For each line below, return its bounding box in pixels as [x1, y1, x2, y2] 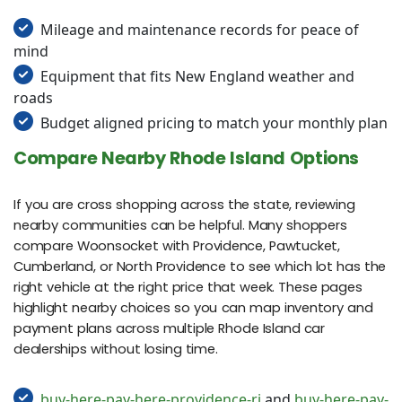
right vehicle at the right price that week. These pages [13, 278, 363, 297]
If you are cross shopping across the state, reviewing [13, 196, 355, 214]
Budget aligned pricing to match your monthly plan [40, 112, 388, 133]
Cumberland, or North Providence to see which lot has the [13, 258, 387, 276]
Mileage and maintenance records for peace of [40, 19, 359, 39]
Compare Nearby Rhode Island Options [13, 145, 360, 170]
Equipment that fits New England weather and [40, 66, 354, 86]
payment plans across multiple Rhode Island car [13, 319, 325, 338]
